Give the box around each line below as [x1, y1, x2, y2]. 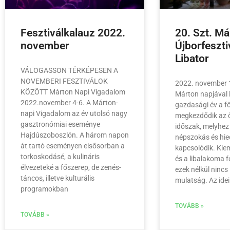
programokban [21, 185, 68, 194]
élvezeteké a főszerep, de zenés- [21, 163, 121, 172]
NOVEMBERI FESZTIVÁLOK [21, 77, 108, 86]
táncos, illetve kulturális [21, 174, 94, 183]
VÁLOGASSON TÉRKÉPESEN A [21, 66, 118, 75]
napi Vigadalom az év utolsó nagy [21, 109, 127, 118]
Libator [175, 52, 212, 65]
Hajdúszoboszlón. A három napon [21, 131, 129, 140]
